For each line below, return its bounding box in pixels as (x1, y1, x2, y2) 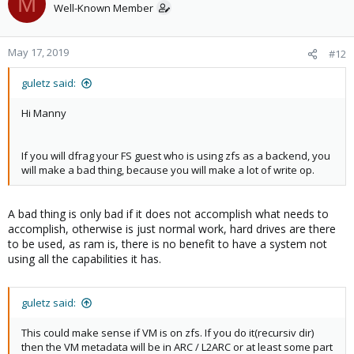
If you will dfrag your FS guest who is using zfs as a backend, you (21, 149, 330, 164)
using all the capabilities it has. (8, 251, 161, 267)
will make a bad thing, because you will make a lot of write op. (21, 163, 314, 178)
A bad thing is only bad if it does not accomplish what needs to (8, 206, 329, 222)
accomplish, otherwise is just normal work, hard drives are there (8, 221, 336, 237)
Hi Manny (21, 106, 66, 121)
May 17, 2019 (8, 45, 69, 60)
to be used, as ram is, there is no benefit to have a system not (8, 236, 327, 252)
